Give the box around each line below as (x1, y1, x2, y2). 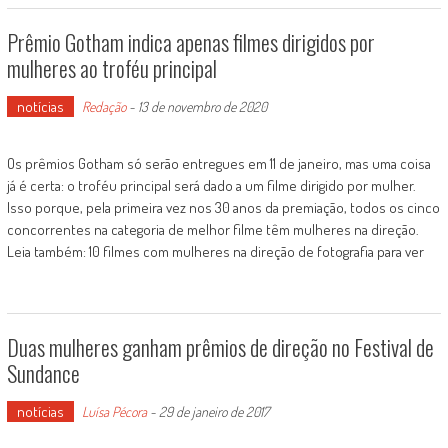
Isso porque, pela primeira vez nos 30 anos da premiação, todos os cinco (6, 198, 440, 217)
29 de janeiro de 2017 (158, 403, 269, 420)
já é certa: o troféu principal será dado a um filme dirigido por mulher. (6, 176, 416, 195)
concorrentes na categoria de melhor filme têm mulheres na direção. (6, 220, 419, 239)
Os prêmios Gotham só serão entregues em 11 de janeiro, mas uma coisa (6, 154, 431, 173)
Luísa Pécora (81, 403, 147, 420)
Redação (81, 98, 126, 115)
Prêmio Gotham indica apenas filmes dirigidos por (6, 26, 375, 58)
